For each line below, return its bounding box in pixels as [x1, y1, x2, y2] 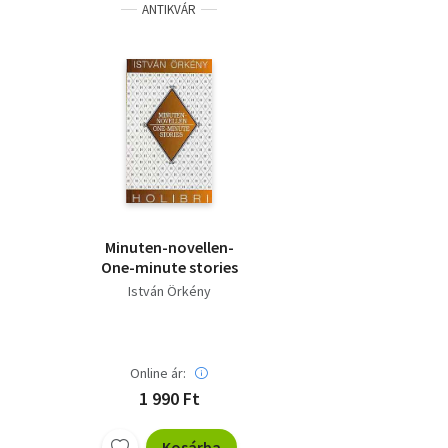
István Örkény [127, 282, 211, 301]
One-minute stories [100, 257, 238, 278]
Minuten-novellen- [104, 237, 234, 258]
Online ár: [130, 364, 186, 383]
